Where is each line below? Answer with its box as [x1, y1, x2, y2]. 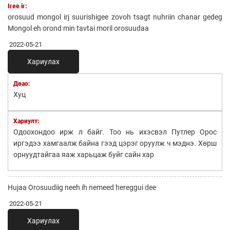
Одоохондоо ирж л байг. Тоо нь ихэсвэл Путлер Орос [13, 127, 217, 136]
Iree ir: [8, 2, 27, 10]
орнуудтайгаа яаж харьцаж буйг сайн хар [13, 150, 154, 159]
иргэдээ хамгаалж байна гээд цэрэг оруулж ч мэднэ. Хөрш [13, 139, 217, 147]
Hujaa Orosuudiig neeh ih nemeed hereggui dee [8, 183, 156, 191]
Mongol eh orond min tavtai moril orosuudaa [8, 24, 149, 32]
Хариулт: [13, 117, 40, 125]
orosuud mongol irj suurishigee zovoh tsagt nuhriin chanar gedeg [8, 12, 222, 21]
